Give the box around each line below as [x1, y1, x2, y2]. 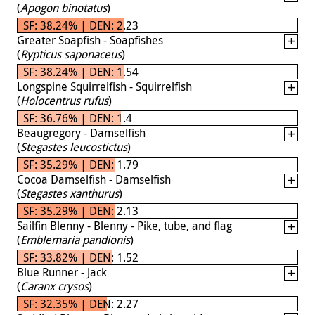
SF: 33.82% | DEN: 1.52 [23, 249, 139, 265]
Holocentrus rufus [20, 92, 108, 108]
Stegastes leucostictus [20, 139, 127, 155]
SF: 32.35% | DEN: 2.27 [23, 295, 139, 311]
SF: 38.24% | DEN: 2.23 [23, 17, 139, 33]
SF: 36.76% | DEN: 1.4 [23, 110, 132, 126]
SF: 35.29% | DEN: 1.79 [23, 156, 139, 172]
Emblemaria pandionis [20, 231, 130, 247]
